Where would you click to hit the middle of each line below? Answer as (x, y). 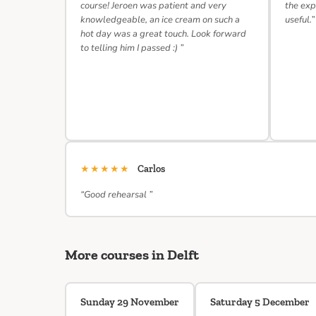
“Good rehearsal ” (116, 195)
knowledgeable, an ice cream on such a (160, 20)
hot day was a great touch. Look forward (163, 34)
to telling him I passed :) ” (132, 48)
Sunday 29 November (130, 302)
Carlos (151, 169)
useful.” (300, 20)
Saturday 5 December (260, 302)
